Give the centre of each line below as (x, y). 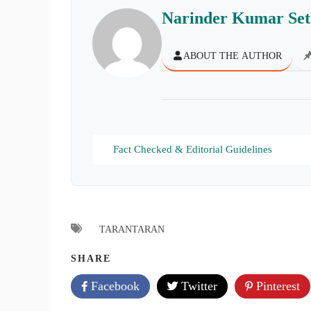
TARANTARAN (132, 230)
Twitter (197, 286)
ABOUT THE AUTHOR (233, 56)
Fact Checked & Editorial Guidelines (193, 150)
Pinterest (276, 286)
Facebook (114, 286)
